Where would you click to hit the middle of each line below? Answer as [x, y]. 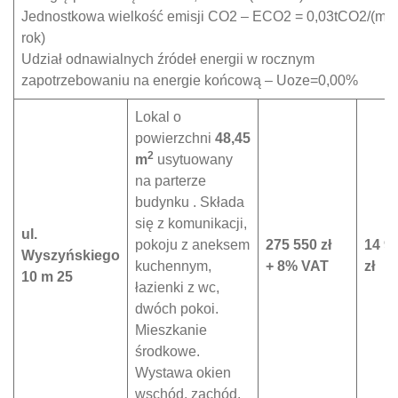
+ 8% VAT [297, 266]
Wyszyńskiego [71, 255]
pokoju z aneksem [192, 245]
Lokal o [158, 117]
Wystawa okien [183, 373]
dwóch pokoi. [177, 309]
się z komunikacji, [191, 223]
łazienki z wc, [177, 287]
